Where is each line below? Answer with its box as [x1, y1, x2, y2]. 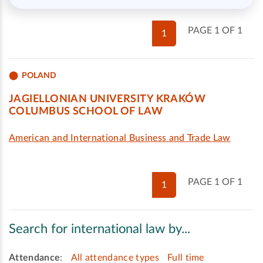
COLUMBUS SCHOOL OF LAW [9, 106, 163, 117]
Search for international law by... [9, 222, 190, 236]
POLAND [22, 71, 56, 80]
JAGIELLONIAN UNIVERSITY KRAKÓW [9, 94, 206, 104]
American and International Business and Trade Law [9, 133, 231, 143]
